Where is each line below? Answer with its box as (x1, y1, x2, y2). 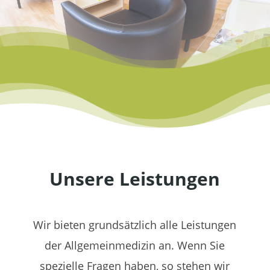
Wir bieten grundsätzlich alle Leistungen (33, 218, 237, 232)
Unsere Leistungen (49, 166, 221, 191)
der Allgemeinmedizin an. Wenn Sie (45, 238, 225, 253)
